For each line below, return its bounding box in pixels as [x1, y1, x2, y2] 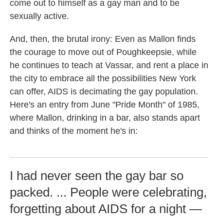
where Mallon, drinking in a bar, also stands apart [10, 113, 200, 123]
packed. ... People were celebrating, [10, 185, 207, 200]
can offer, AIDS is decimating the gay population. [10, 87, 198, 96]
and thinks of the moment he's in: [10, 126, 138, 136]
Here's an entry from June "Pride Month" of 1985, [10, 100, 200, 109]
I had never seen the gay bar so [10, 168, 183, 183]
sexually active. [10, 11, 69, 21]
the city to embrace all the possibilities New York [10, 73, 196, 83]
